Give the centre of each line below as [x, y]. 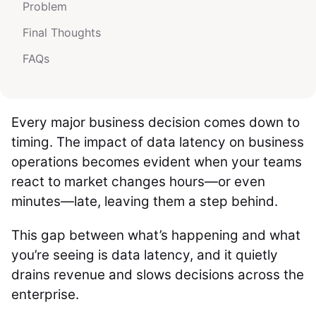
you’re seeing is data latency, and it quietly [145, 255]
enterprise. [45, 294]
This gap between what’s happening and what [156, 235]
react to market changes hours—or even [138, 182]
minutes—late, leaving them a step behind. [146, 201]
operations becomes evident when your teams [157, 162]
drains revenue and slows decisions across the [158, 275]
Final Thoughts [62, 32]
